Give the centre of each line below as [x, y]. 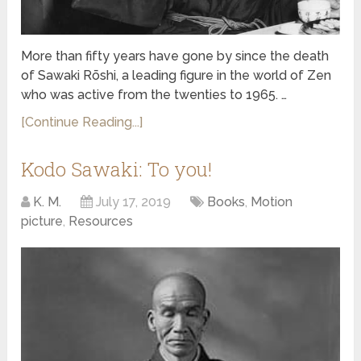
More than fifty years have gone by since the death [175, 56]
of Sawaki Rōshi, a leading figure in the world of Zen [176, 76]
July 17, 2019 [134, 202]
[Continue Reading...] [82, 122]
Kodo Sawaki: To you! [117, 170]
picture [42, 222]
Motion [272, 202]
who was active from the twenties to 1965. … [154, 95]
